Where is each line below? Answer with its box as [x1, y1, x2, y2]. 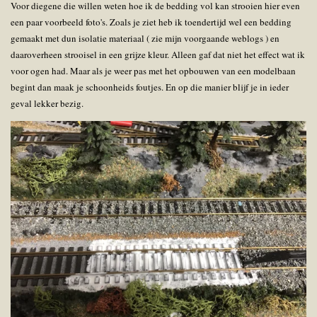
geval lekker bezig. [11, 97, 86, 110]
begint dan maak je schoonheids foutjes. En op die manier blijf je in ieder [11, 81, 289, 94]
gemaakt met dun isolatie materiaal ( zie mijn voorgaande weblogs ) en [11, 32, 279, 45]
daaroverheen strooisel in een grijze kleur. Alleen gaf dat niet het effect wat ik [11, 48, 305, 62]
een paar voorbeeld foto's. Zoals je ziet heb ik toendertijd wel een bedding [11, 16, 292, 29]
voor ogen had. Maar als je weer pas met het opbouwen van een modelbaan [11, 64, 296, 78]
